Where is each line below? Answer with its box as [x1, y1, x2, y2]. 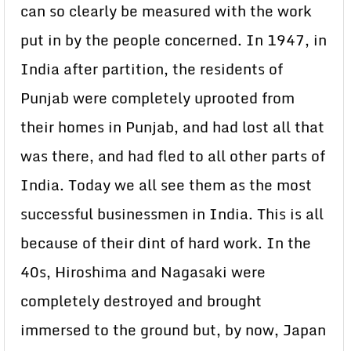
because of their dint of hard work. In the [20, 231, 311, 255]
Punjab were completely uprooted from [20, 86, 295, 110]
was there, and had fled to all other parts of [20, 144, 325, 168]
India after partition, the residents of [20, 57, 283, 81]
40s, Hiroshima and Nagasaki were [20, 260, 266, 284]
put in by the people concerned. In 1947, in [20, 28, 327, 52]
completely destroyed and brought [20, 289, 262, 313]
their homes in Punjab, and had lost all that [20, 115, 324, 139]
